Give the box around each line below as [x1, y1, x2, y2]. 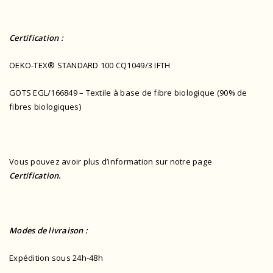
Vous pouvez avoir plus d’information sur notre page [9, 156, 213, 168]
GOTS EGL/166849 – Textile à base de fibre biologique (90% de [9, 87, 247, 99]
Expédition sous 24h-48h [9, 252, 103, 264]
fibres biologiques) [9, 101, 81, 113]
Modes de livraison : [9, 225, 88, 236]
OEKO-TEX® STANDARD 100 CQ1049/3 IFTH [9, 60, 171, 71]
